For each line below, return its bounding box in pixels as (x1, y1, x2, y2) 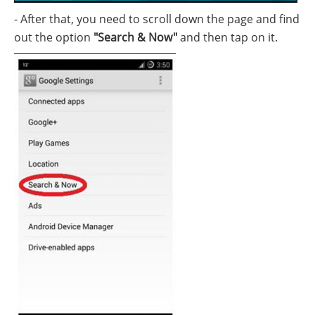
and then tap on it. (180, 30, 278, 46)
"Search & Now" (94, 30, 180, 46)
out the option (14, 30, 94, 46)
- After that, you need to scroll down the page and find (14, 11, 300, 27)
